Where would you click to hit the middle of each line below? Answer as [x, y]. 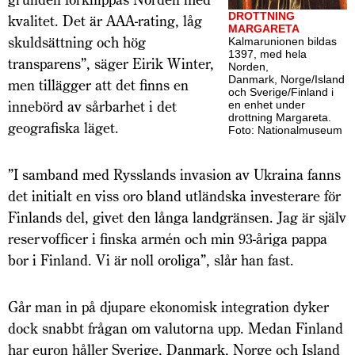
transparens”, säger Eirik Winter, [111, 64]
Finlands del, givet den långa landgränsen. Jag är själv [177, 218]
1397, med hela [267, 54]
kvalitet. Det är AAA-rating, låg [105, 21]
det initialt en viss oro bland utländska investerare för [174, 197]
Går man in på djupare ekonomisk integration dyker [168, 307]
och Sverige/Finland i [281, 92]
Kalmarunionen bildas [282, 42]
